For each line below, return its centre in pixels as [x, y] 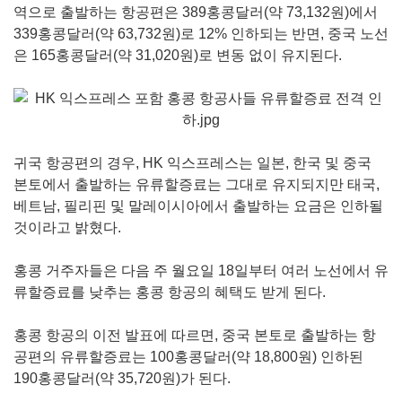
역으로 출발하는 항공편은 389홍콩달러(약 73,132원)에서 [196, 12]
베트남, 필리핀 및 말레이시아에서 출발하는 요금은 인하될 [198, 206]
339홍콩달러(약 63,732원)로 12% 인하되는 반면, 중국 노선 [201, 34]
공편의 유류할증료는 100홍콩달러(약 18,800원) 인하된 [188, 357]
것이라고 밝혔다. [67, 227]
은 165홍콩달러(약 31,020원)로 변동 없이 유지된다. [178, 55]
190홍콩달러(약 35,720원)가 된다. [122, 378]
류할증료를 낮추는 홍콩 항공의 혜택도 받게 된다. [170, 292]
